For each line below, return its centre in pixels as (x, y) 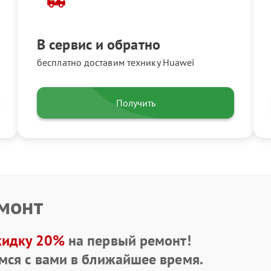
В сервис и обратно (99, 44)
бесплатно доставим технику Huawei (116, 62)
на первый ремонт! (128, 240)
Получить (135, 103)
